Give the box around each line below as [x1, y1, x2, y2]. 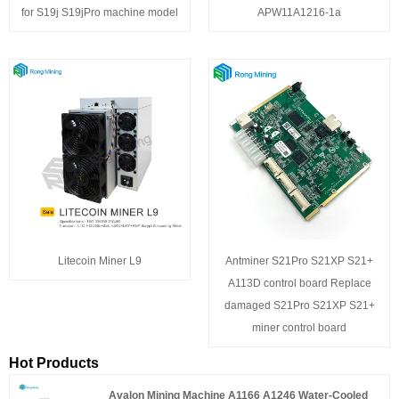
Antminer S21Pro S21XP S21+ [225, 255, 373, 268]
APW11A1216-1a [257, 6, 341, 20]
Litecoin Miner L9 [58, 255, 142, 268]
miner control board [252, 322, 346, 335]
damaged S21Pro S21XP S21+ [224, 299, 375, 313]
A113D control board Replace [227, 277, 371, 290]
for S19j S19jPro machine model [21, 6, 178, 20]
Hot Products [9, 354, 99, 370]
